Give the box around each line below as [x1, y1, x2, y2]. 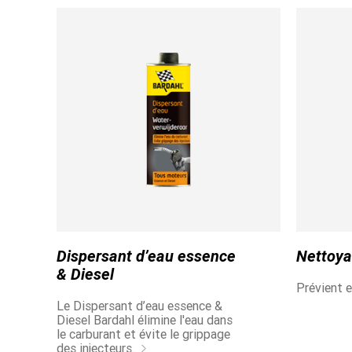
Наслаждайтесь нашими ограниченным [57, 200, 281, 215]
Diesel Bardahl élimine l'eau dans [57, 313, 233, 328]
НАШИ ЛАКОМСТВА [57, 182, 192, 199]
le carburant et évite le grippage [57, 327, 230, 342]
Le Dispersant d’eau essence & [57, 299, 222, 313]
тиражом [57, 214, 108, 229]
